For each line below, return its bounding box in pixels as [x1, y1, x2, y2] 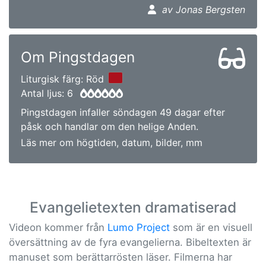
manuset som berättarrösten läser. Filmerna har [9, 251, 232, 263]
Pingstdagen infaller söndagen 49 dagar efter [21, 106, 225, 118]
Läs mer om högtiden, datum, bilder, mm [21, 136, 202, 148]
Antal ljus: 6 [21, 87, 76, 99]
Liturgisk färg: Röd [21, 72, 104, 85]
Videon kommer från [9, 221, 107, 233]
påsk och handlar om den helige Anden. [21, 120, 198, 132]
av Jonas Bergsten [162, 3, 245, 15]
